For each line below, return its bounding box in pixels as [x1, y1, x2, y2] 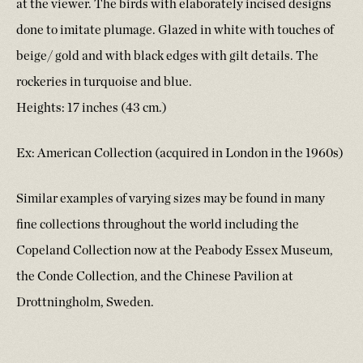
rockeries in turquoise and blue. [16, 75, 192, 89]
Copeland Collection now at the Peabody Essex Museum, [16, 244, 333, 258]
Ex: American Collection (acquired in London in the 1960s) [16, 147, 344, 160]
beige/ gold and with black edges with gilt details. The [16, 49, 318, 63]
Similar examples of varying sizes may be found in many [16, 192, 325, 206]
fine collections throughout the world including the [16, 218, 299, 232]
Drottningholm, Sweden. [16, 296, 154, 310]
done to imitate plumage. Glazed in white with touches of [16, 23, 334, 37]
